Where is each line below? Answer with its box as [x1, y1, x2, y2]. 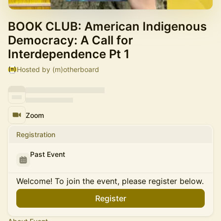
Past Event [30, 150, 65, 158]
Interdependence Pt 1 [8, 47, 130, 61]
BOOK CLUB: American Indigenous [8, 19, 207, 34]
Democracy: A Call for [8, 33, 133, 47]
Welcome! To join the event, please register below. [16, 176, 204, 186]
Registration [16, 130, 55, 139]
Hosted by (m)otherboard [17, 65, 99, 74]
